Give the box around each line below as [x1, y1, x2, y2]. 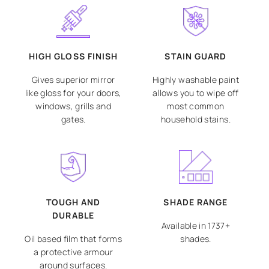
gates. [61, 113, 86, 125]
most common [167, 100, 225, 112]
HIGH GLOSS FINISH [28, 50, 118, 62]
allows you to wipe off [153, 87, 239, 99]
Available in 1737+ [161, 220, 231, 232]
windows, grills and [35, 100, 111, 112]
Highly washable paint [152, 74, 240, 86]
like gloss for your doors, [25, 87, 122, 99]
